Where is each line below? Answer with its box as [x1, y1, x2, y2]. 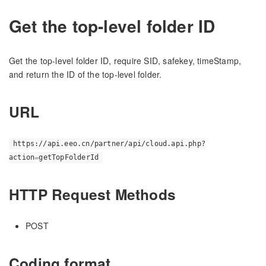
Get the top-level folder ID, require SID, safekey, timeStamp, [9, 54, 242, 66]
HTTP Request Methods [9, 183, 176, 205]
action [9, 153, 35, 162]
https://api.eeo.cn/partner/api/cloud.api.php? [13, 140, 206, 148]
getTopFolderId [39, 153, 99, 162]
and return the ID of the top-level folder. [9, 68, 162, 80]
